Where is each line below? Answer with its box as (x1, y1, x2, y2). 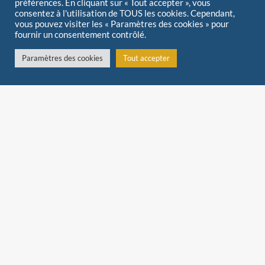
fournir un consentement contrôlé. (15, 30, 146, 40)
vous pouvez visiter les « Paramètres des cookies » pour (15, 19, 229, 29)
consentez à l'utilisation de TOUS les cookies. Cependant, (15, 8, 235, 18)
